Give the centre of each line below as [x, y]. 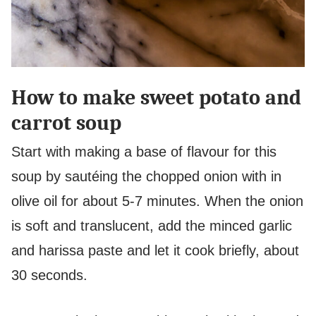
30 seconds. [49, 275]
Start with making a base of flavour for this [144, 152]
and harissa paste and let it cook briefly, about [155, 251]
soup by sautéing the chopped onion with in [146, 177]
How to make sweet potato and [156, 98]
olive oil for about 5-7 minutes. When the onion [157, 201]
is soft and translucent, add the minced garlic [152, 226]
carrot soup [66, 123]
